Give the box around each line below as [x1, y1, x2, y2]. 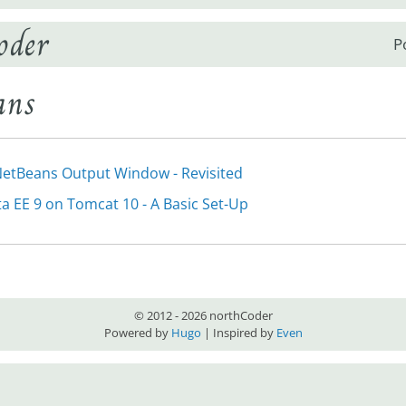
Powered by [103, 324, 171, 341]
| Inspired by [200, 324, 276, 341]
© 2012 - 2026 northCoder [133, 307, 273, 324]
